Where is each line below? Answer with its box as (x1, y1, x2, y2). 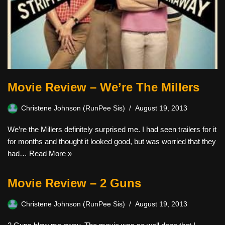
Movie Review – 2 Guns (8, 176, 141, 190)
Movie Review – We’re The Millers (8, 80, 199, 94)
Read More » (29, 149, 72, 158)
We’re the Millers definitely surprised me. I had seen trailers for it (8, 125, 216, 134)
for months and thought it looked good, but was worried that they (8, 137, 216, 146)
